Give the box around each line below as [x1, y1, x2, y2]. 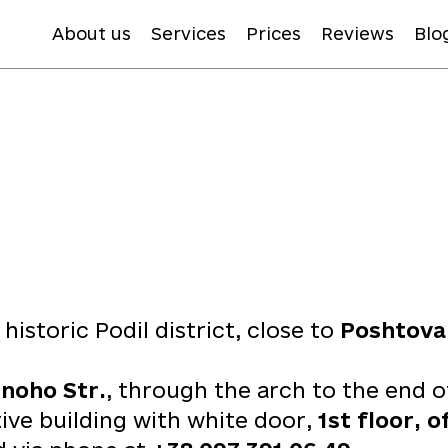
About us [52, 24, 131, 43]
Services [151, 24, 226, 43]
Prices [246, 24, 301, 43]
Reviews [321, 24, 394, 43]
